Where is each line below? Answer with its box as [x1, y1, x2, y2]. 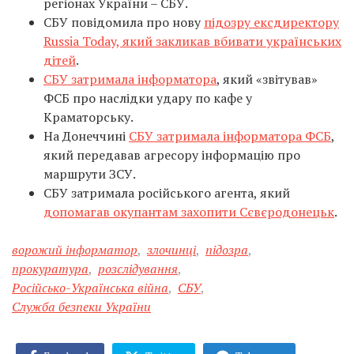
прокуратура [12, 259, 88, 277]
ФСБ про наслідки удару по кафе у [43, 88, 252, 107]
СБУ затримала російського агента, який [43, 183, 290, 201]
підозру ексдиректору [204, 13, 339, 31]
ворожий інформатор [12, 240, 137, 258]
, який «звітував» [217, 70, 318, 88]
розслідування [98, 259, 178, 277]
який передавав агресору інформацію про [43, 145, 300, 164]
